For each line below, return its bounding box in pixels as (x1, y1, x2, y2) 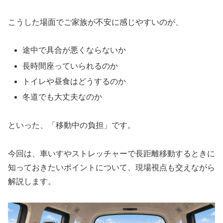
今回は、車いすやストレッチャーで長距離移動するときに (8, 149, 215, 158)
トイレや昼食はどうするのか (22, 77, 126, 86)
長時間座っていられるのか (22, 61, 118, 70)
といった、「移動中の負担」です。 (8, 120, 135, 129)
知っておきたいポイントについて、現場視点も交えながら (8, 163, 215, 172)
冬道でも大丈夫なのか (22, 93, 103, 102)
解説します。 (8, 177, 56, 186)
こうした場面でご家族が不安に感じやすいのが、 (8, 17, 183, 26)
